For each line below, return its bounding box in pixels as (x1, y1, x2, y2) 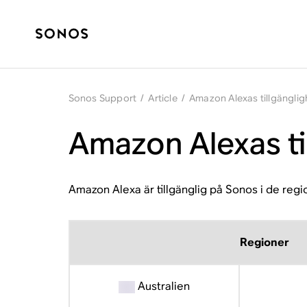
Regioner (239, 235, 289, 249)
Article (148, 92, 177, 104)
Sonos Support (68, 92, 137, 104)
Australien (134, 279, 190, 293)
